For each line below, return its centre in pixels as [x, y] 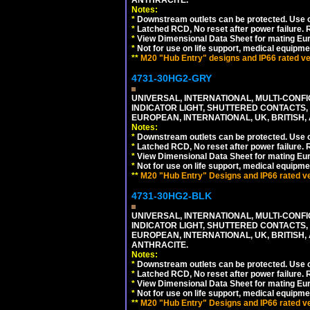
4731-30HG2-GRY [172, 78]
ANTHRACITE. [160, 245]
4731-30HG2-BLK [172, 195]
